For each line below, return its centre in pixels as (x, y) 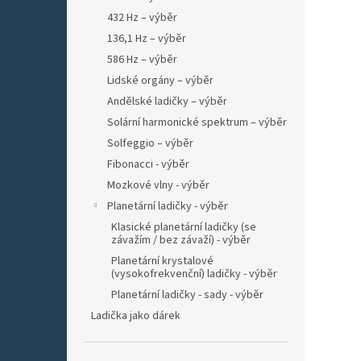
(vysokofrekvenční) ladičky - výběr (194, 274)
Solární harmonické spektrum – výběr (197, 122)
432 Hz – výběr (142, 18)
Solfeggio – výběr (150, 143)
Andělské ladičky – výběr (167, 102)
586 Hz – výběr (142, 60)
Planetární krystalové (162, 261)
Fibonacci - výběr (148, 164)
